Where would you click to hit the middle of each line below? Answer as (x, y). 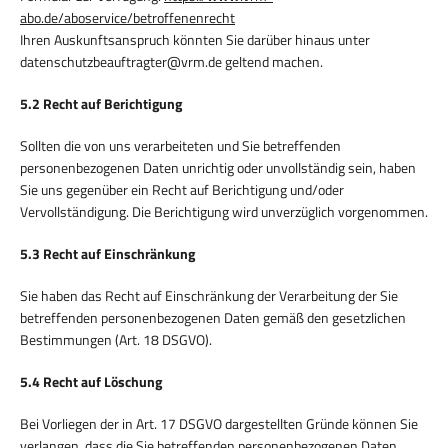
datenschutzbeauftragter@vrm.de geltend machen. (171, 61)
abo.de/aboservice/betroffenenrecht (127, 17)
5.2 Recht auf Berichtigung (101, 103)
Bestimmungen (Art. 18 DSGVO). (116, 339)
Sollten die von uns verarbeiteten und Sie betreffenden (180, 145)
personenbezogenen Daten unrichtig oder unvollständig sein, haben (218, 167)
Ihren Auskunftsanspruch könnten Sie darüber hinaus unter (195, 39)
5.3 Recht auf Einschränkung (107, 253)
